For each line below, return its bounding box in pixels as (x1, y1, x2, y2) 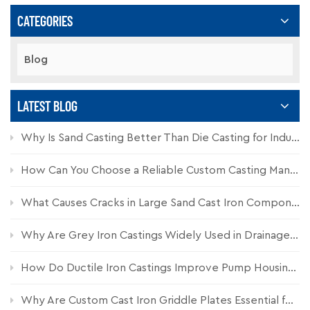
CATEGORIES (17, 12, 73, 29)
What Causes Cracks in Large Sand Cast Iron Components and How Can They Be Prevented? (21, 197, 291, 208)
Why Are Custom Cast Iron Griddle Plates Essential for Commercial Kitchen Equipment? (21, 295, 285, 306)
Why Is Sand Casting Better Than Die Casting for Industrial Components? (21, 132, 291, 143)
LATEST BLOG (17, 98, 77, 114)
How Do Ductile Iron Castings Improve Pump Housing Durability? (21, 262, 288, 273)
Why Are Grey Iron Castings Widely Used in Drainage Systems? (21, 230, 290, 241)
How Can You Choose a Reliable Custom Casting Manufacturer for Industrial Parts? (21, 165, 290, 176)
